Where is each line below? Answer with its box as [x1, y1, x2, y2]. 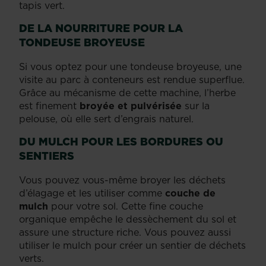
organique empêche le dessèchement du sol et [19, 212, 236, 226]
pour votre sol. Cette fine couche [48, 199, 203, 213]
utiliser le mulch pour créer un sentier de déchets [19, 238, 246, 252]
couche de [165, 186, 216, 199]
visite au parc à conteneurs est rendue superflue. [19, 72, 245, 86]
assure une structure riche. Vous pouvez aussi [19, 225, 231, 239]
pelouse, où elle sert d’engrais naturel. [19, 112, 194, 125]
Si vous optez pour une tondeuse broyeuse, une [19, 59, 242, 73]
